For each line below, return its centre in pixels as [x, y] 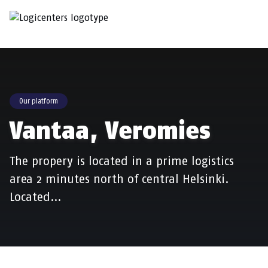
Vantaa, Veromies [110, 131]
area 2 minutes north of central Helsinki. [119, 179]
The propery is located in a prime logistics [122, 161]
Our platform [39, 101]
